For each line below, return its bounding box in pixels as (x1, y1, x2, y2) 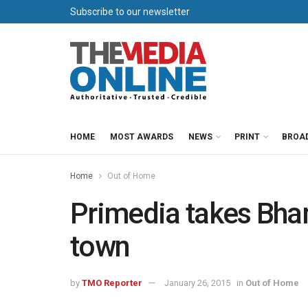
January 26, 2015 (164, 277, 230, 288)
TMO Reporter (82, 277, 142, 288)
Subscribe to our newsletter (70, 6, 190, 17)
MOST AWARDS (110, 132, 173, 142)
